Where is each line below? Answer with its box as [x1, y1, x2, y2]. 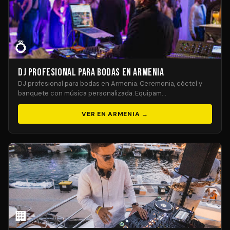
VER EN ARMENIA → [82, 110, 148, 118]
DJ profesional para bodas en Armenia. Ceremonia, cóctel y [18, 79, 202, 88]
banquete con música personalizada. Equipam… [18, 89, 166, 98]
